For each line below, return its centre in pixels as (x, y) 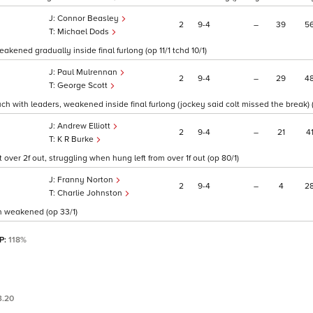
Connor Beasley (89, 19)
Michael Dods (84, 32)
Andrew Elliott (85, 126)
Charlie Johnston (91, 194)
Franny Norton (86, 180)
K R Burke (77, 140)
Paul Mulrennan (88, 73)
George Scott (83, 86)
